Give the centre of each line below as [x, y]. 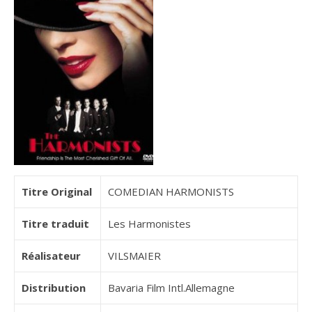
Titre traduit [55, 224]
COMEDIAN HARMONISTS [171, 192]
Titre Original [57, 192]
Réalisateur [51, 256]
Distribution [54, 288]
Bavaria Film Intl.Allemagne [171, 288]
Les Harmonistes [149, 224]
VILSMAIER [134, 256]
